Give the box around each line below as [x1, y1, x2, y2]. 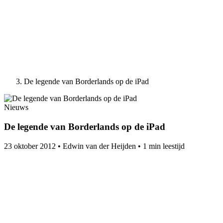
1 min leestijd [143, 141, 185, 150]
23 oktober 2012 [4, 141, 56, 150]
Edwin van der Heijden [63, 141, 136, 150]
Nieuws [4, 103, 28, 112]
